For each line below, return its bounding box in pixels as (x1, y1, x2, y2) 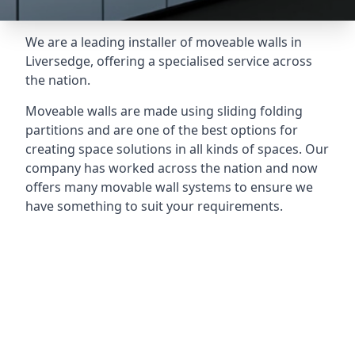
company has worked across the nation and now (25, 159, 318, 177)
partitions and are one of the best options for (25, 121, 298, 139)
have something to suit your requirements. (25, 197, 283, 215)
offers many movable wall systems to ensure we (25, 178, 313, 196)
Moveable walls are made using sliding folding (25, 102, 303, 120)
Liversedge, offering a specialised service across (25, 52, 312, 70)
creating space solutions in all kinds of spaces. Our (25, 140, 329, 158)
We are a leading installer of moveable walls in (25, 33, 302, 51)
